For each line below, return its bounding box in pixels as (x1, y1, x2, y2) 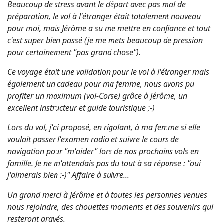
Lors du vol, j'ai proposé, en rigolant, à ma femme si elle (7, 121, 200, 133)
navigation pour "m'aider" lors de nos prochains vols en (7, 145, 199, 157)
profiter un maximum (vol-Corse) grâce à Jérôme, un (7, 90, 187, 101)
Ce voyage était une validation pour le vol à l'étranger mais (7, 66, 209, 77)
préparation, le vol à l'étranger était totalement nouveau (7, 10, 201, 22)
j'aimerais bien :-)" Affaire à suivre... (7, 169, 129, 180)
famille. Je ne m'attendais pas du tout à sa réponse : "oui (7, 157, 201, 168)
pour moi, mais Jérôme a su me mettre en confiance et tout (7, 22, 210, 34)
